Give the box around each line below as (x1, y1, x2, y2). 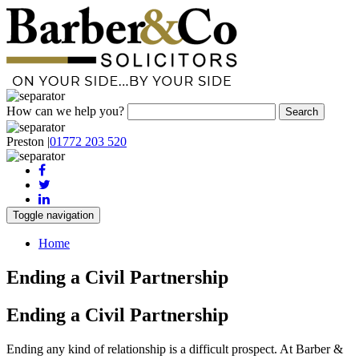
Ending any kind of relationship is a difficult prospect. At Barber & (6, 341, 343, 356)
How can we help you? (6, 104, 124, 118)
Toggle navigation (13, 209, 94, 221)
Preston (6, 135, 47, 148)
